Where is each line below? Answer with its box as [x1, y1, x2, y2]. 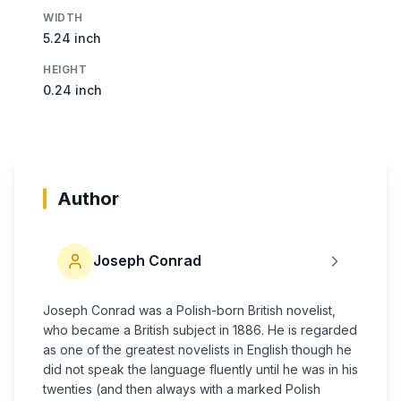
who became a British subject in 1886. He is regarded [43, 321, 357, 337]
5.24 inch [43, 30, 101, 46]
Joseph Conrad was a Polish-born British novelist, [43, 302, 336, 318]
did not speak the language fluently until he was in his [43, 361, 358, 377]
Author [57, 187, 119, 209]
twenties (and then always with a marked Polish [43, 380, 320, 397]
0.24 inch [43, 81, 102, 98]
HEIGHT [43, 62, 88, 76]
